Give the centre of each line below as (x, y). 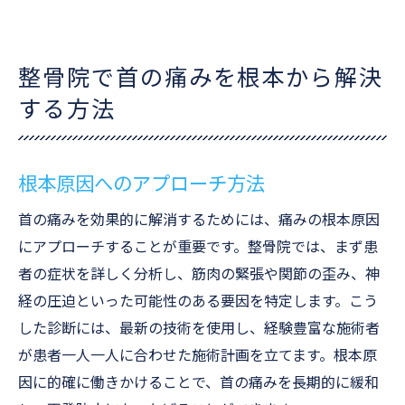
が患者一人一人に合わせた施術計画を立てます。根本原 (198, 356)
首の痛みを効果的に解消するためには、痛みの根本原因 (199, 220)
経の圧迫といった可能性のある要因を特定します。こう (198, 301)
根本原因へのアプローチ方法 (141, 184)
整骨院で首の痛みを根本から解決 (201, 78)
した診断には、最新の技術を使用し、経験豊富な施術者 (199, 329)
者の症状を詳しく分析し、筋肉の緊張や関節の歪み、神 (199, 274)
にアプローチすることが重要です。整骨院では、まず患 (198, 247)
